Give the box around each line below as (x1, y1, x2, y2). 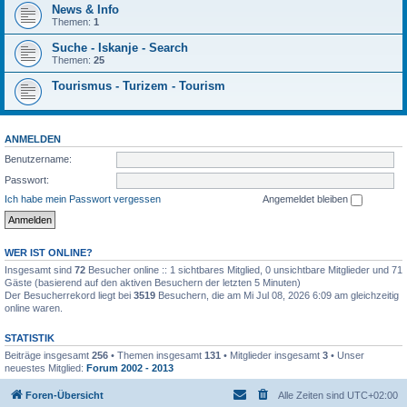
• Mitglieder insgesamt (221, 349, 323, 361)
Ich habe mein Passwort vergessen (5, 194, 161, 204)
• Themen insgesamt (108, 349, 204, 361)
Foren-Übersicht (25, 390, 104, 402)
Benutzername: (5, 153, 72, 164)
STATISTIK (5, 332, 55, 343)
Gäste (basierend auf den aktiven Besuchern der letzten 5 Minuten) (5, 276, 301, 288)
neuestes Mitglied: (5, 362, 86, 373)
